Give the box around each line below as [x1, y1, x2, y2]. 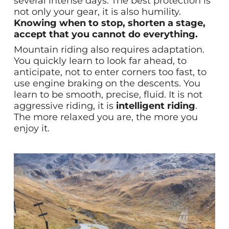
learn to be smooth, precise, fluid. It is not [13, 88, 202, 100]
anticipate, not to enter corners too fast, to [13, 66, 207, 78]
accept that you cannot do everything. [13, 28, 198, 40]
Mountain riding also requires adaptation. [13, 43, 204, 55]
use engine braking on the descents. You [13, 77, 200, 89]
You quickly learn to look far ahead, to [13, 55, 187, 66]
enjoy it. [13, 122, 50, 134]
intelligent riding [116, 100, 195, 111]
